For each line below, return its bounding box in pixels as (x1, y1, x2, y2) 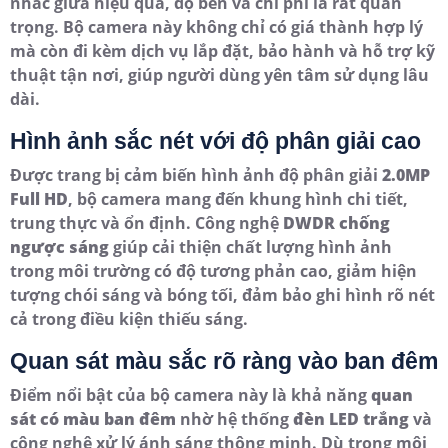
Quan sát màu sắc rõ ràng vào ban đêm (10, 348, 438, 375)
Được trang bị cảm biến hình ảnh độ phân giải (10, 164, 382, 187)
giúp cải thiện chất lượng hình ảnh (109, 236, 392, 259)
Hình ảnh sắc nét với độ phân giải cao (10, 128, 421, 155)
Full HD (10, 188, 68, 211)
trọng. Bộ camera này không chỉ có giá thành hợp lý (10, 16, 423, 39)
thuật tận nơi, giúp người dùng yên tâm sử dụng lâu (10, 64, 429, 87)
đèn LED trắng (293, 408, 409, 431)
